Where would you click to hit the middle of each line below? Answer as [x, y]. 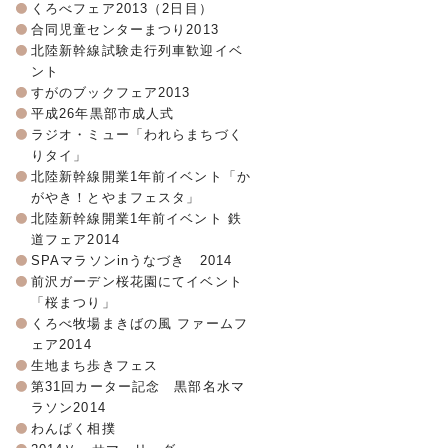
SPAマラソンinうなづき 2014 [132, 261]
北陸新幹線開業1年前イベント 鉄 [136, 219]
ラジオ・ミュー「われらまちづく [137, 135]
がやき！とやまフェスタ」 [116, 198]
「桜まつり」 [73, 303]
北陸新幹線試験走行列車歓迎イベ [137, 51]
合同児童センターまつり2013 [125, 30]
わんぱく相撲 [73, 429]
